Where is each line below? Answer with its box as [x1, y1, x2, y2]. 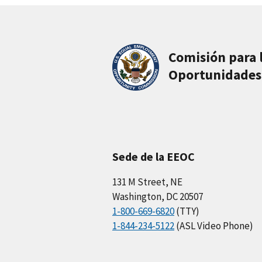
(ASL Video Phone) [174, 219, 253, 232]
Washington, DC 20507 [112, 189, 203, 203]
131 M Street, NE [112, 175, 182, 188]
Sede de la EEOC [112, 149, 195, 164]
